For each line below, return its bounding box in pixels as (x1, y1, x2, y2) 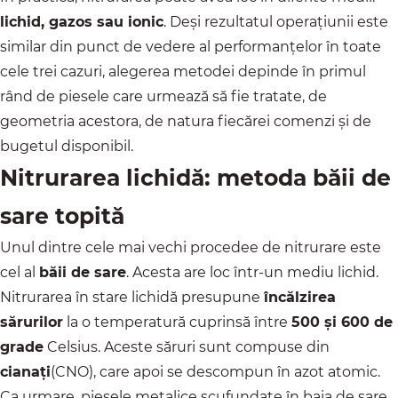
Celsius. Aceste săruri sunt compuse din (44, 338, 330, 356)
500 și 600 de (291, 314, 393, 331)
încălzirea (264, 289, 336, 306)
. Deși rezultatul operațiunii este (163, 13, 388, 31)
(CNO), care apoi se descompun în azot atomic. (51, 363, 380, 381)
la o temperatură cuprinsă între (63, 314, 291, 331)
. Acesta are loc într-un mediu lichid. (126, 264, 378, 282)
